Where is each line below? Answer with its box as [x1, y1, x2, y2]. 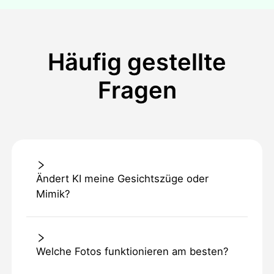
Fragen [97, 75, 177, 104]
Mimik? [35, 188, 70, 201]
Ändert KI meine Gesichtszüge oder [35, 172, 209, 185]
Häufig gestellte [48, 47, 226, 76]
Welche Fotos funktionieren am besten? [35, 245, 228, 258]
